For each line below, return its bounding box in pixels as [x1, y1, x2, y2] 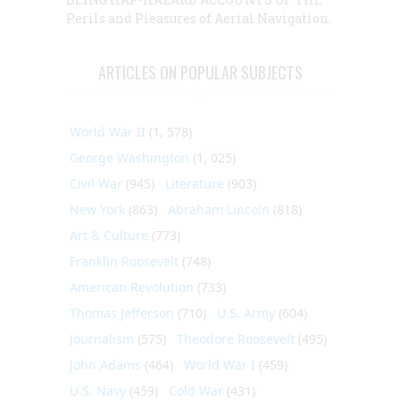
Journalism [70, 329, 134, 347]
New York [70, 200, 125, 218]
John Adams [70, 355, 141, 373]
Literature [165, 174, 224, 192]
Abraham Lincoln [168, 200, 270, 218]
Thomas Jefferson [70, 304, 174, 321]
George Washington [70, 148, 189, 166]
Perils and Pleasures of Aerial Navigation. [66, 9, 331, 27]
